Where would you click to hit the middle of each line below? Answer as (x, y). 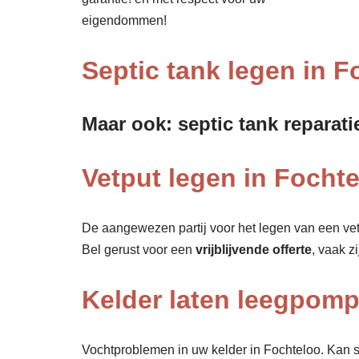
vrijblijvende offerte (254, 250)
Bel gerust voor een (139, 250)
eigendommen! (124, 21)
